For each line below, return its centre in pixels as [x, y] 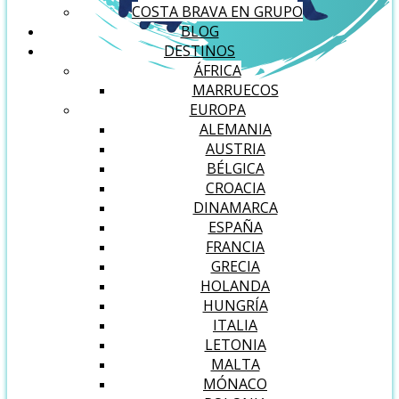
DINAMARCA [235, 208]
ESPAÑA [235, 227]
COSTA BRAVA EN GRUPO [217, 12]
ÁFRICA [217, 70]
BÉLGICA [235, 168]
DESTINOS [199, 51]
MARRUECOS [235, 90]
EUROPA [217, 110]
